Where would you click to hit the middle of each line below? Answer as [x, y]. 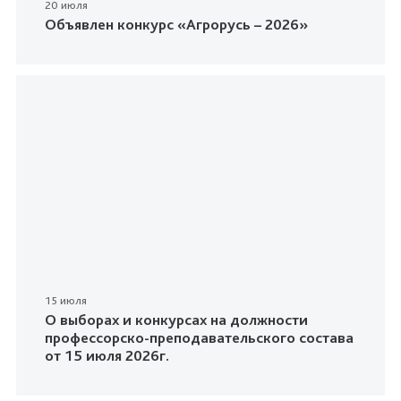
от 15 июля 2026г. [107, 356]
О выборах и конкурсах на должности [176, 320]
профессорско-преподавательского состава [199, 338]
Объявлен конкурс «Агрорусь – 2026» [176, 25]
